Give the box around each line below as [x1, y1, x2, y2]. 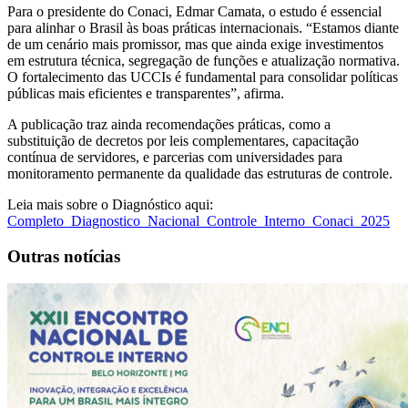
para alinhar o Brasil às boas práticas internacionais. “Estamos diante [7, 19, 399, 36]
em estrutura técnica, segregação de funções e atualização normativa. [7, 52, 400, 68]
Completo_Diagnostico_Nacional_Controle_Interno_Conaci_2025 [7, 212, 390, 229]
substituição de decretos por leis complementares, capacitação [7, 132, 359, 148]
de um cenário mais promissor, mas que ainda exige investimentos [7, 36, 383, 52]
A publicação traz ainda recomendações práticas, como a [7, 116, 331, 132]
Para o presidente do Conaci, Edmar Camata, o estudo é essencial [7, 3, 382, 19]
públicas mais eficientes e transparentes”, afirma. [7, 85, 284, 101]
